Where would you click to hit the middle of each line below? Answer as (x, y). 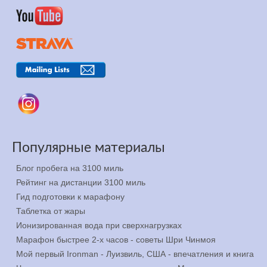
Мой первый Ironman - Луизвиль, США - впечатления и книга (135, 254)
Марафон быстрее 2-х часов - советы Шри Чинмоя (116, 239)
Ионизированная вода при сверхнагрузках (99, 225)
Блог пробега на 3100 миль (70, 168)
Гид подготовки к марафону (70, 196)
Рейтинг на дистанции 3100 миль (81, 182)
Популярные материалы (89, 147)
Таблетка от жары (51, 211)
